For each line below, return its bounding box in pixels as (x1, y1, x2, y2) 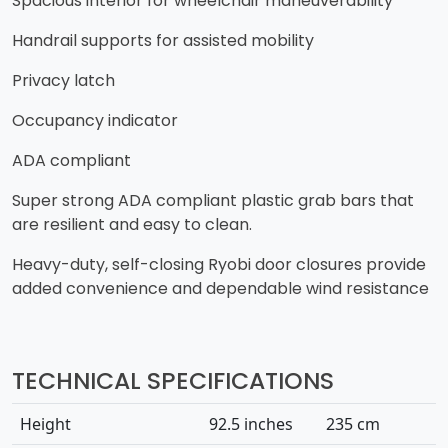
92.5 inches (209, 413, 297, 436)
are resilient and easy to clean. (12, 213, 256, 237)
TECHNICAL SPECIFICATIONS (12, 364, 334, 398)
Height (20, 413, 75, 436)
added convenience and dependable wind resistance (12, 277, 429, 301)
